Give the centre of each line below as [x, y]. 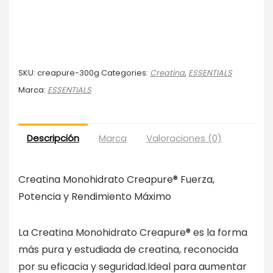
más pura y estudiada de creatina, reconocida [128, 249]
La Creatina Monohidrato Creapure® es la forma [133, 232]
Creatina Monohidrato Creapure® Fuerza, [116, 179]
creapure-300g [68, 73]
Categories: [126, 73]
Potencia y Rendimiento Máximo [95, 196]
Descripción [53, 138]
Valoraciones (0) [184, 138]
